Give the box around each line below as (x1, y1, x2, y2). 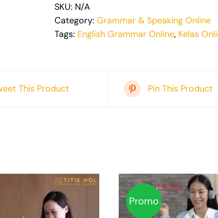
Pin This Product (148, 83, 213, 95)
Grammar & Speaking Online (97, 14, 211, 26)
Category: (54, 14, 97, 26)
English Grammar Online (77, 28, 174, 40)
